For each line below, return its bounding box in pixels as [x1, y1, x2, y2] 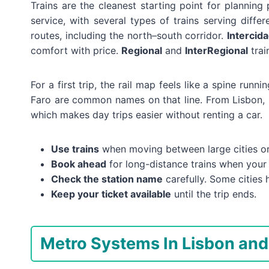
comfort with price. [31, 44, 121, 56]
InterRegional [185, 44, 248, 56]
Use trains [51, 142, 99, 155]
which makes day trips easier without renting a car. [31, 108, 262, 121]
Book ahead [51, 157, 106, 170]
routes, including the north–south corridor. [31, 29, 227, 41]
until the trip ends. [171, 187, 256, 200]
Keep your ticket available [51, 187, 171, 200]
